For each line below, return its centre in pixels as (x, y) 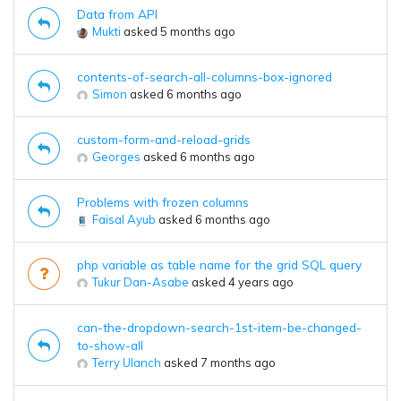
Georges (116, 157)
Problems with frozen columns (163, 202)
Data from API (117, 14)
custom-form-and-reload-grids (164, 140)
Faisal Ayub (124, 220)
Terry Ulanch (127, 363)
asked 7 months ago (218, 363)
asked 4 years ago (241, 282)
